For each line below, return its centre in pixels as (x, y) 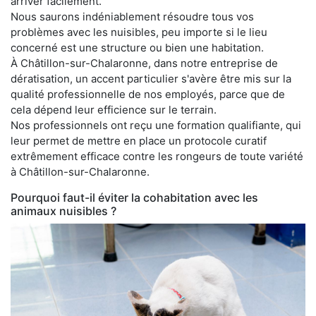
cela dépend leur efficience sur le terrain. (114, 109)
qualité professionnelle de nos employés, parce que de (148, 94)
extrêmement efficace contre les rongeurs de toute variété (157, 156)
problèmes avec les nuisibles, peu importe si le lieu (139, 32)
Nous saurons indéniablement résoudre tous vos (132, 16)
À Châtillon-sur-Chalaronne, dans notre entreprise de (144, 63)
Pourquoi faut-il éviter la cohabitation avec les (134, 197)
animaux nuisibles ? (63, 211)
